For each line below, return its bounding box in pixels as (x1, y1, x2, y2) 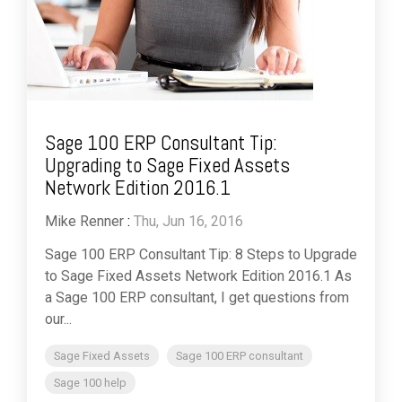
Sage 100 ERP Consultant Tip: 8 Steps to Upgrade (45, 246, 357, 264)
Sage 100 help (54, 376, 127, 390)
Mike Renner (45, 213, 124, 231)
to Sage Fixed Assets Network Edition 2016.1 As (45, 267, 352, 285)
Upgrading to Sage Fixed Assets (45, 152, 290, 179)
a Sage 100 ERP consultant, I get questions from (45, 289, 349, 307)
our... (45, 310, 72, 328)
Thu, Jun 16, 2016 (134, 213, 243, 231)
